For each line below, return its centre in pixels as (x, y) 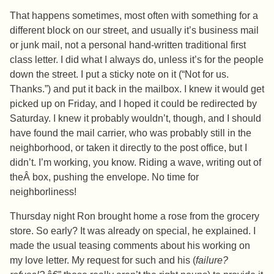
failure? (212, 261)
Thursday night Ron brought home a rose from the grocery (135, 217)
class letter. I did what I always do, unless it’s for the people (137, 60)
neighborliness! (43, 192)
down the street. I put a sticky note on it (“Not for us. (119, 75)
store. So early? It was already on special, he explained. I (133, 231)
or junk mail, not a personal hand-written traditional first (128, 45)
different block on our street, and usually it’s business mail (134, 31)
